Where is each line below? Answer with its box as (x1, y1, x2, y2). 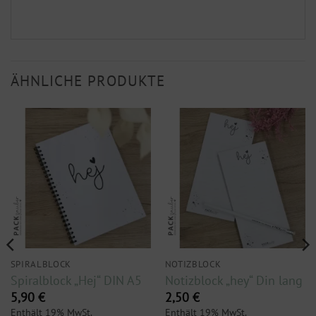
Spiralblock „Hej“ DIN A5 (10, 272, 142, 288)
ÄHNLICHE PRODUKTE (11, 71, 165, 91)
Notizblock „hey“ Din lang (164, 272, 303, 288)
